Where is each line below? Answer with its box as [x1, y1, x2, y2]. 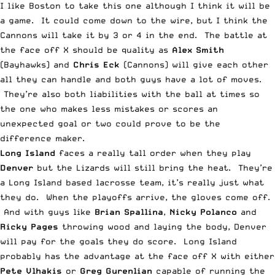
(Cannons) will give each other [120, 59, 268, 69]
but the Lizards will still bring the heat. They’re [33, 162, 273, 172]
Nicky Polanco [169, 206, 237, 217]
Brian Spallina [95, 206, 163, 217]
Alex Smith [172, 44, 224, 55]
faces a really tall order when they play [55, 147, 251, 158]
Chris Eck [73, 59, 120, 69]
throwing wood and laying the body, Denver [58, 221, 266, 231]
